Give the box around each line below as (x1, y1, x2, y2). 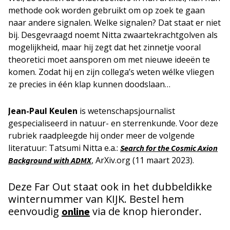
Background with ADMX (8, 155, 91, 166)
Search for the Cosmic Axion (120, 143, 218, 154)
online (62, 205, 90, 218)
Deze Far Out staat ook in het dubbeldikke (8, 180, 212, 194)
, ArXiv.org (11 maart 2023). (91, 155, 194, 166)
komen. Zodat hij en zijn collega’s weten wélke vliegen (8, 66, 214, 78)
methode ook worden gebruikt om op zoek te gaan (8, 5, 205, 16)
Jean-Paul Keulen (8, 105, 78, 117)
